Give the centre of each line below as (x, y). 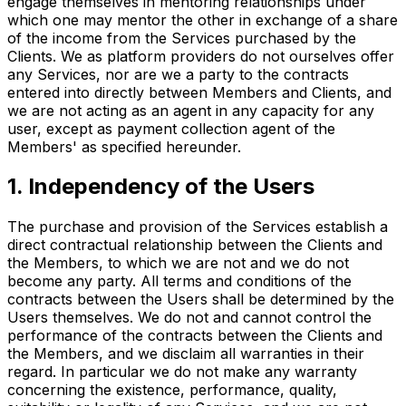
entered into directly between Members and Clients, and (199, 92)
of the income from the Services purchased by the (182, 38)
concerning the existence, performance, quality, (172, 390)
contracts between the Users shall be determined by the (201, 300)
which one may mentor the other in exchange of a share (203, 19)
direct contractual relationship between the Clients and (195, 245)
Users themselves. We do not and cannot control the (189, 318)
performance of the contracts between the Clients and (195, 336)
